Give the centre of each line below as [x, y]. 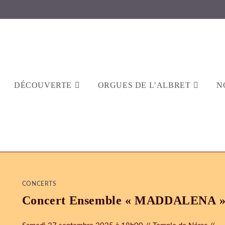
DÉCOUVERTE [43, 85]
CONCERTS [39, 184]
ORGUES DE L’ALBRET [144, 85]
